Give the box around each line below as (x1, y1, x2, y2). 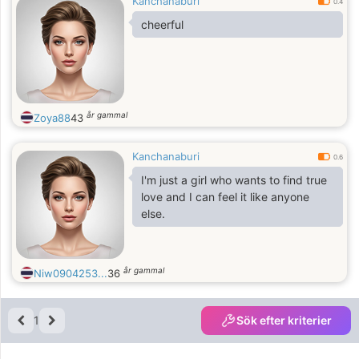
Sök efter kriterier (236, 313, 332, 327)
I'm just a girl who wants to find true (141, 173, 327, 187)
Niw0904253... (34, 267, 107, 280)
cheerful (141, 18, 184, 31)
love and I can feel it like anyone (141, 190, 309, 204)
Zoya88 (34, 111, 71, 124)
